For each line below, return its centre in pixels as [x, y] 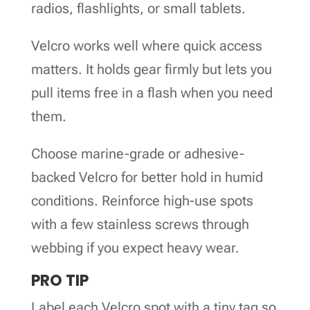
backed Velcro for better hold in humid [147, 177]
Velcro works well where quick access [146, 45]
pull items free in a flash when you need [152, 92]
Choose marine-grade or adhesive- [137, 153]
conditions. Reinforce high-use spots [142, 200]
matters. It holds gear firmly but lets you [151, 69]
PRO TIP [60, 280]
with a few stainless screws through [140, 224]
